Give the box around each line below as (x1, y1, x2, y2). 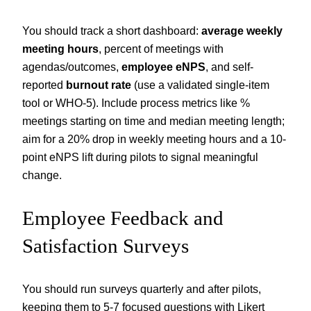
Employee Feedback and (22, 207, 224, 230)
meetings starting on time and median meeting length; (22, 114, 285, 127)
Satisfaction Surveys (22, 235, 189, 258)
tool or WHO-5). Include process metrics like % (22, 96, 250, 109)
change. (22, 168, 62, 181)
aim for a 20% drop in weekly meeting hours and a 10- (22, 132, 286, 145)
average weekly (201, 24, 283, 37)
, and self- (205, 60, 253, 73)
